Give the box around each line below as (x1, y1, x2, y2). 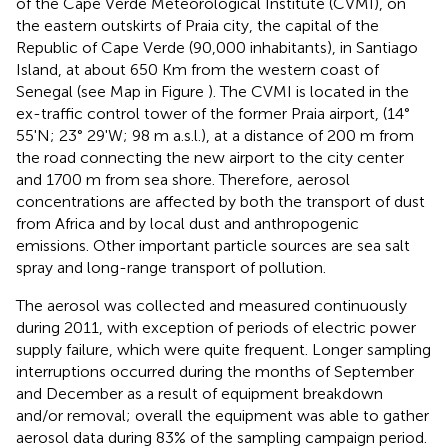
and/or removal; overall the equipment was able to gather (16, 406, 429, 426)
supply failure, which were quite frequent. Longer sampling (16, 340, 431, 360)
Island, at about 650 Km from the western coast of (16, 60, 379, 80)
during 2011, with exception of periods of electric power (16, 318, 416, 338)
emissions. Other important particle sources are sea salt (16, 236, 410, 256)
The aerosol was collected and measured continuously (16, 296, 407, 316)
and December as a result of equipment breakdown (16, 384, 383, 404)
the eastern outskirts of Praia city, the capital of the (16, 16, 379, 36)
